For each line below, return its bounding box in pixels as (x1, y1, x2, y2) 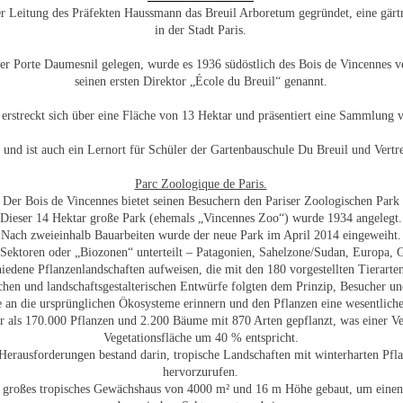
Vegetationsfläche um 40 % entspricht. (103, 331, 299, 345)
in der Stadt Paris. (155, 23, 246, 37)
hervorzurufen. (163, 365, 238, 379)
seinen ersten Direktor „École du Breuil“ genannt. (74, 75, 327, 88)
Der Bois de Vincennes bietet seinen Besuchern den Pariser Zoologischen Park (2, 194, 399, 208)
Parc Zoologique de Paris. (134, 177, 267, 191)
